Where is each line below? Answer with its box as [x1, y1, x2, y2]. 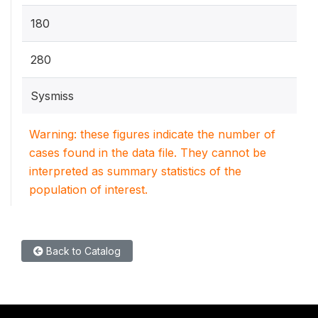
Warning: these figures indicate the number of [29, 127, 275, 141]
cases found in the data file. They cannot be [29, 146, 266, 160]
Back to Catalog [43, 245, 121, 257]
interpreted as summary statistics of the [29, 164, 241, 178]
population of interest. [29, 182, 148, 197]
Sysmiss [31, 89, 74, 103]
